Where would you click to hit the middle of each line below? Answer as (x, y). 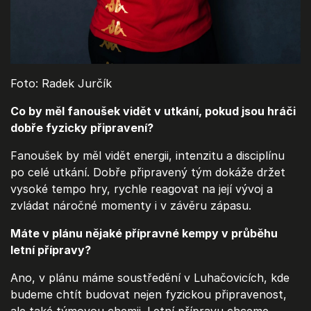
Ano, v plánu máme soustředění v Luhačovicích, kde (150, 278)
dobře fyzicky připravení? (82, 128)
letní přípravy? (51, 250)
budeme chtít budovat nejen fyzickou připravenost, (149, 295)
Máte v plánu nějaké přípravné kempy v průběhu (144, 234)
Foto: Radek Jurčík (61, 84)
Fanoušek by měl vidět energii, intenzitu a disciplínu (148, 156)
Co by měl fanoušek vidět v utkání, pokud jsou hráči (153, 111)
